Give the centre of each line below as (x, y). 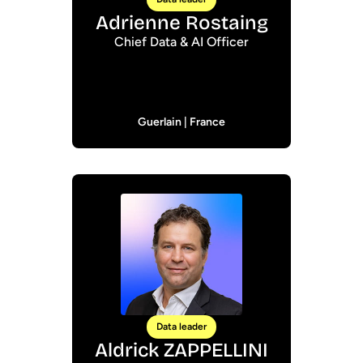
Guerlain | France (181, 122)
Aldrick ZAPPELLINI (181, 350)
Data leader (181, 327)
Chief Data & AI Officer (181, 42)
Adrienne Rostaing (181, 23)
